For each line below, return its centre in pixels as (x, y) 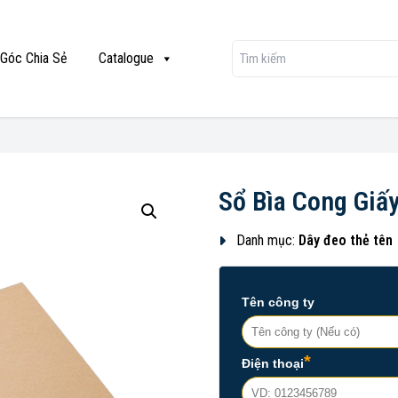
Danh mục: (268, 240)
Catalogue (126, 58)
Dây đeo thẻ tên (346, 240)
